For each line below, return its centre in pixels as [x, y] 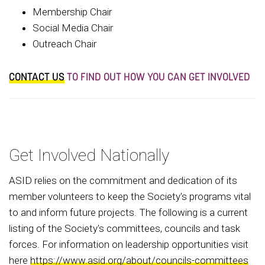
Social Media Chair [74, 28]
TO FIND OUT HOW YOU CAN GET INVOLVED [157, 77]
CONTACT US [37, 77]
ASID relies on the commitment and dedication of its [123, 180]
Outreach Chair [64, 43]
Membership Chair [73, 12]
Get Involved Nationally [89, 155]
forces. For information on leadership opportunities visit [129, 244]
